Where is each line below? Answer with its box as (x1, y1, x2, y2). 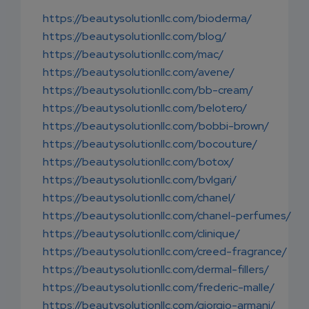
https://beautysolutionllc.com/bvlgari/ (43, 172, 237, 188)
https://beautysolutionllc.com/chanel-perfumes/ (43, 208, 291, 223)
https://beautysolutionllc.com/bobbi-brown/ (43, 119, 269, 134)
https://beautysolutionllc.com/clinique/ (43, 226, 240, 241)
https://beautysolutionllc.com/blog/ (43, 29, 226, 44)
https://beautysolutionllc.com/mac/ (43, 47, 223, 62)
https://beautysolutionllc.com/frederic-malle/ (43, 280, 275, 295)
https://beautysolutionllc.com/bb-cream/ (43, 83, 253, 98)
